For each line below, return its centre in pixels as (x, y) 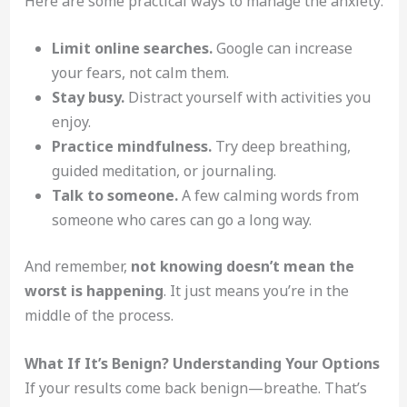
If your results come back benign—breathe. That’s (195, 387)
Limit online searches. (132, 49)
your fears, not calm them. (140, 73)
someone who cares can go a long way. (181, 220)
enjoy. (71, 122)
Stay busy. (88, 98)
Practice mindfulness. (131, 147)
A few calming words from (268, 196)
